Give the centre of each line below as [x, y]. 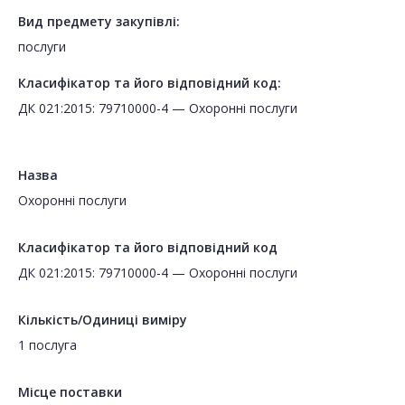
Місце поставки [70, 392]
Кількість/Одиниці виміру [103, 320]
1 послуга [47, 345]
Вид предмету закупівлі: [99, 22]
